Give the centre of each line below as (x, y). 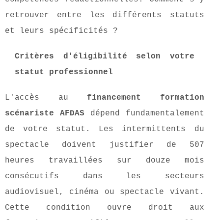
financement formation (146, 98)
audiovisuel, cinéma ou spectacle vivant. (105, 192)
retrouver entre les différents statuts (105, 15)
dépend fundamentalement (144, 114)
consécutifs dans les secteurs (105, 177)
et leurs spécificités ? (61, 31)
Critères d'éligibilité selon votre (105, 57)
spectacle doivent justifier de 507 (105, 145)
